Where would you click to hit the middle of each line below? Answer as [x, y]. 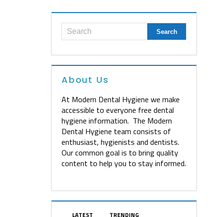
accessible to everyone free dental [118, 110]
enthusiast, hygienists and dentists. [120, 142]
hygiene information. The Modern [117, 121]
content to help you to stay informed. [124, 163]
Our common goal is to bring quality [120, 153]
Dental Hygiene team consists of [116, 131]
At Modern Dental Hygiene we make [121, 99]
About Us [85, 80]
